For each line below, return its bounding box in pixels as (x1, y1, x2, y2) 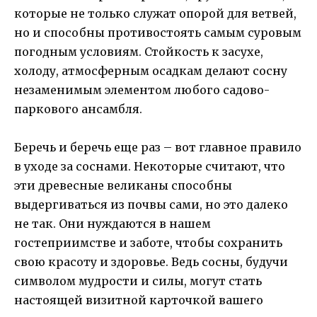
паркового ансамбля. (14, 101, 142, 116)
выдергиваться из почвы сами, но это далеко (14, 197, 288, 212)
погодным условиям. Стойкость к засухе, (14, 44, 263, 59)
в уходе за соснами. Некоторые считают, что (14, 158, 285, 173)
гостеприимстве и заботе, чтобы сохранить (14, 235, 282, 250)
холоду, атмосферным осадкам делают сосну (14, 63, 287, 78)
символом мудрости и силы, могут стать (14, 273, 262, 288)
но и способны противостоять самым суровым (14, 25, 301, 40)
